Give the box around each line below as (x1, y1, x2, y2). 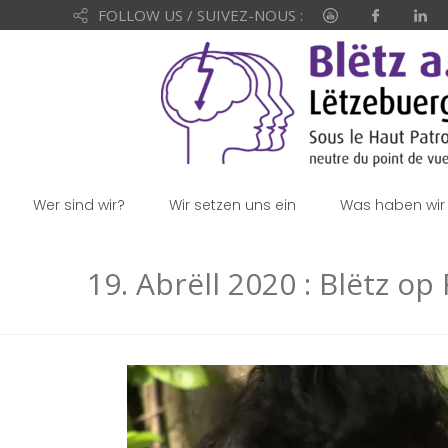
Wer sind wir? (33, 195, 125, 215)
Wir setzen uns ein (169, 195, 296, 215)
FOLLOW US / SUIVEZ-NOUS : (97, 5, 303, 25)
